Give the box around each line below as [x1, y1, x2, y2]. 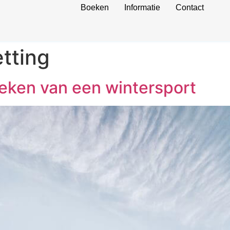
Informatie [124, 3, 160, 12]
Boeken [80, 3, 109, 12]
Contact [175, 3, 204, 12]
